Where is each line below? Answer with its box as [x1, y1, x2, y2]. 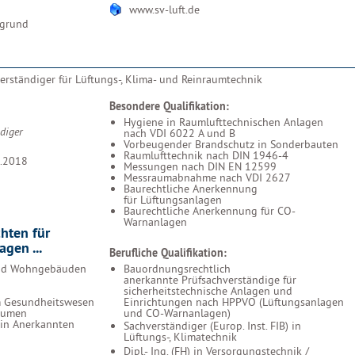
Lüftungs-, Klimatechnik [124, 329, 237, 344]
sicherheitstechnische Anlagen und [124, 283, 292, 298]
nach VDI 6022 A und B [124, 126, 235, 140]
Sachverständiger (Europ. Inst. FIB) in [124, 318, 301, 333]
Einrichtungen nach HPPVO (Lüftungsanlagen [124, 294, 344, 309]
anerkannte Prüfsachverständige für [124, 272, 296, 287]
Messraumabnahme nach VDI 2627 [124, 170, 291, 185]
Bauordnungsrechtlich [124, 261, 231, 276]
